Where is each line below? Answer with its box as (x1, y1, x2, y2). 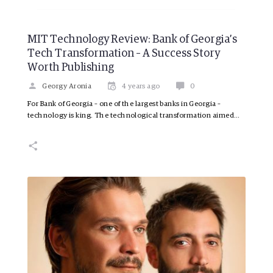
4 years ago (121, 82, 160, 90)
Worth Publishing (27, 62, 114, 73)
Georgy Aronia (42, 82, 92, 90)
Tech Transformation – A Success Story (27, 48, 220, 59)
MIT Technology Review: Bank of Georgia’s (27, 34, 237, 45)
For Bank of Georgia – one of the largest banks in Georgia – (27, 100, 221, 108)
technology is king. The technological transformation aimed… (27, 112, 240, 119)
